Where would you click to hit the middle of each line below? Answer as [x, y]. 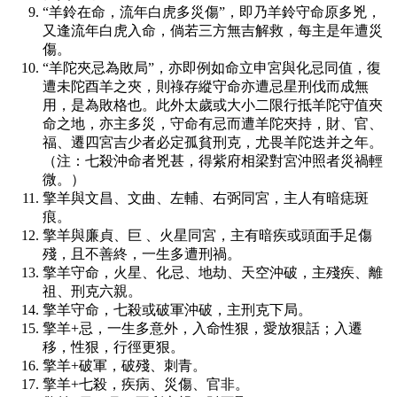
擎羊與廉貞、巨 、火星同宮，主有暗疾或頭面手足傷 [207, 236]
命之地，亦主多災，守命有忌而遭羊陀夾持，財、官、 [213, 124]
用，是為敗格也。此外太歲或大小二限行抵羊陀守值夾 [213, 105]
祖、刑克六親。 [92, 292]
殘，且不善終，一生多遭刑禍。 [142, 254]
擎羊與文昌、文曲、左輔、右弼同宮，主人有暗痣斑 [206, 198]
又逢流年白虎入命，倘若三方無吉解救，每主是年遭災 [213, 31]
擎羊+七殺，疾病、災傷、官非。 [146, 385]
